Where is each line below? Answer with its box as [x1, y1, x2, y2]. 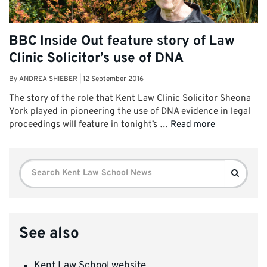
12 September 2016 [83, 74, 144, 84]
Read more [170, 118, 215, 131]
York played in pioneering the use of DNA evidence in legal [9, 105, 250, 117]
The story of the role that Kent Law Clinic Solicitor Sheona [9, 92, 251, 104]
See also [19, 224, 79, 244]
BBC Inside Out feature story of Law [9, 32, 235, 50]
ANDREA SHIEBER [19, 74, 77, 84]
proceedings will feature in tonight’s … [9, 118, 170, 131]
